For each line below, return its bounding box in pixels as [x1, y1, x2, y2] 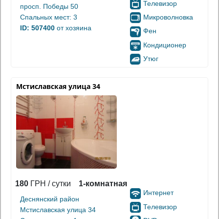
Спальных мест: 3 [20, 13, 77, 22]
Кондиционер [143, 41, 186, 49]
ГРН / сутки [28, 179, 71, 188]
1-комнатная [79, 179, 127, 188]
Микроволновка [143, 13, 193, 22]
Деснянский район [20, 195, 79, 203]
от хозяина [55, 24, 91, 32]
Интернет [143, 189, 174, 197]
